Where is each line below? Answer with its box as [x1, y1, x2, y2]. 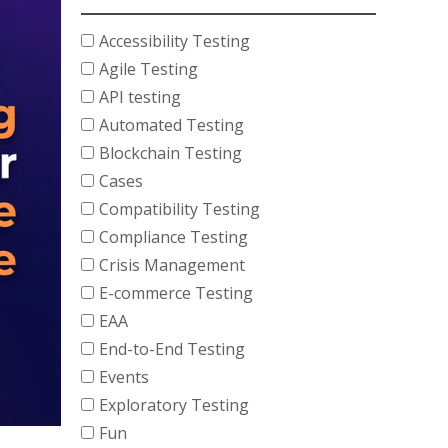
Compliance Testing [99, 226, 248, 248]
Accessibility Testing [99, 30, 250, 52]
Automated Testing [99, 114, 244, 136]
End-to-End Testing [99, 338, 245, 360]
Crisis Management [99, 254, 245, 276]
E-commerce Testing [99, 282, 253, 304]
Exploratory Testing [99, 394, 249, 416]
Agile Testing [99, 58, 198, 80]
